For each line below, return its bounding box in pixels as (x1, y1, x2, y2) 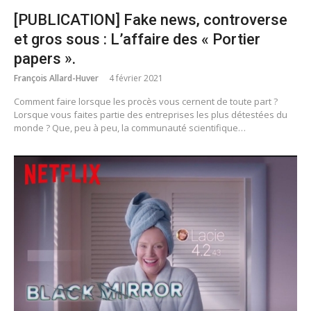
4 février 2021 (109, 72, 163, 85)
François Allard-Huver (14, 72, 99, 85)
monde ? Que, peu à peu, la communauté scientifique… (14, 121, 246, 135)
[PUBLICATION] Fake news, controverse (14, 11, 287, 29)
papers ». (14, 50, 76, 68)
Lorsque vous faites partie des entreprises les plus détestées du (14, 108, 287, 121)
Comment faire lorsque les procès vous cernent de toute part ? (14, 95, 278, 108)
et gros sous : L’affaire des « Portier (14, 31, 260, 49)
